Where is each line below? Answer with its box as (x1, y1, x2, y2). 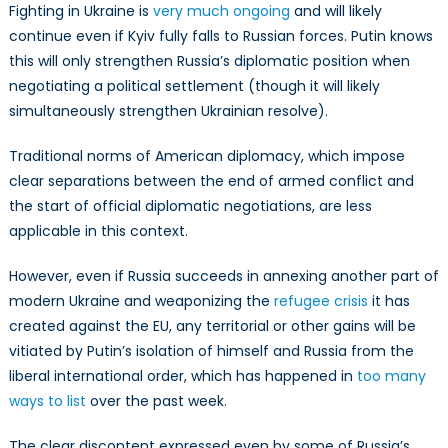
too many (356, 365, 426, 386)
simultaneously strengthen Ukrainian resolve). (8, 100, 328, 121)
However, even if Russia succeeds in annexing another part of (8, 265, 439, 286)
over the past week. (85, 390, 227, 411)
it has (367, 290, 410, 311)
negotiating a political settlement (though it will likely (8, 75, 380, 96)
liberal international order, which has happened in (8, 365, 357, 386)
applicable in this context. (8, 220, 200, 241)
